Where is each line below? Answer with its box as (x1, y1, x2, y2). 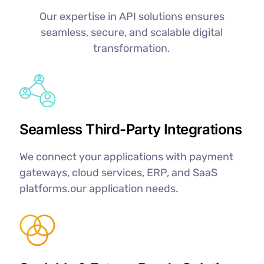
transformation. (93, 42, 171, 55)
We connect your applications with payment (19, 150, 233, 163)
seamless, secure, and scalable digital (41, 26, 223, 39)
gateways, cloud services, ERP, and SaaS (19, 166, 217, 179)
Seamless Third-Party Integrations (19, 120, 242, 138)
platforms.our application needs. (19, 181, 179, 195)
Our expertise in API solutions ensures (39, 10, 225, 24)
